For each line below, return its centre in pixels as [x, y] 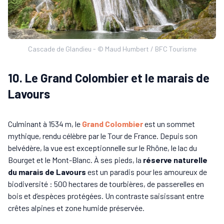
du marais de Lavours [47, 172]
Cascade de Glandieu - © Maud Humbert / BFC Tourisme [112, 49]
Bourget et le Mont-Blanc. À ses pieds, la [75, 160]
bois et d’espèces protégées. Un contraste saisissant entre [106, 196]
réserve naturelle [175, 160]
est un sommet [169, 124]
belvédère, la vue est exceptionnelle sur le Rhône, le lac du [102, 148]
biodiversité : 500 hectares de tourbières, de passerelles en [106, 184]
